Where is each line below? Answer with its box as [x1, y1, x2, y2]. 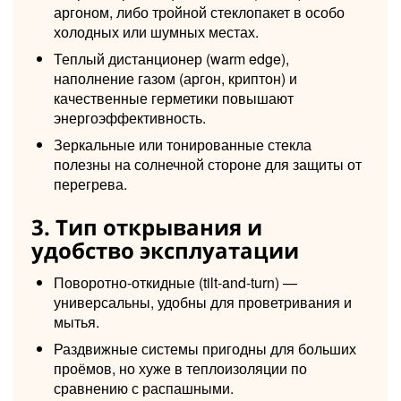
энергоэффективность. [54, 107, 206, 128]
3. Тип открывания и [31, 211, 262, 242]
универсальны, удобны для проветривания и [54, 291, 352, 312]
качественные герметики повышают [54, 87, 294, 108]
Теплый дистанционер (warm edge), [54, 47, 289, 69]
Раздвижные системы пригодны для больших [54, 337, 356, 359]
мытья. [54, 311, 99, 332]
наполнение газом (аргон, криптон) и [54, 67, 297, 89]
